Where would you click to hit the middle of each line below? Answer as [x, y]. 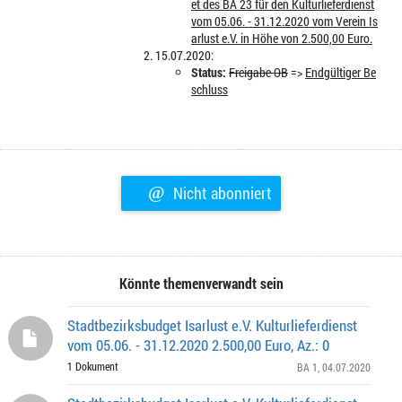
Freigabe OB [258, 72]
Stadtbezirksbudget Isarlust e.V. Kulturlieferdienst [212, 325]
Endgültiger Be [341, 72]
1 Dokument [93, 366]
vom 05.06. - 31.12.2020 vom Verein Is [284, 21]
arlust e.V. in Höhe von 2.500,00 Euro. [282, 38]
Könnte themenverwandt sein [201, 283]
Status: [209, 72]
